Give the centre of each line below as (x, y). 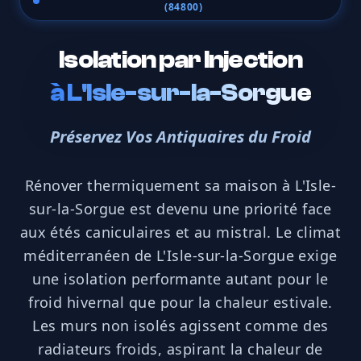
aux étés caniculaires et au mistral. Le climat (180, 232)
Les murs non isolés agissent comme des (180, 326)
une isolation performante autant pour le (180, 279)
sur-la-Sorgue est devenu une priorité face (180, 209)
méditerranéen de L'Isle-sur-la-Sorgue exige (180, 256)
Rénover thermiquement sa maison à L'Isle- (180, 186)
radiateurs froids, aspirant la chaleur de (180, 349)
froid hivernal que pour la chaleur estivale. (180, 303)
